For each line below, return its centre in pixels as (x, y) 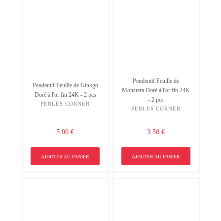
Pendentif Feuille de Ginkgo (65, 86)
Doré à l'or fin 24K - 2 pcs (65, 95)
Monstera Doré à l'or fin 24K (156, 90)
